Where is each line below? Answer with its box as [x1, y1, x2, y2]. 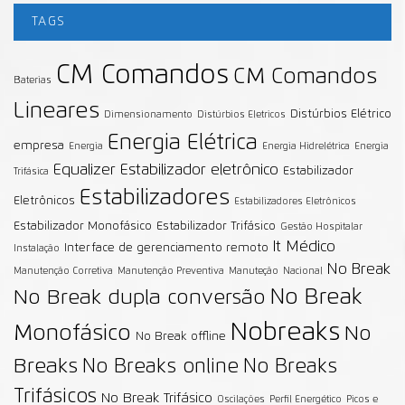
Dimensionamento [104, 109, 193, 119]
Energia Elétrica [108, 131, 258, 154]
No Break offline [136, 330, 226, 343]
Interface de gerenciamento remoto [64, 241, 268, 254]
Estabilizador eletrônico [120, 161, 278, 178]
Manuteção [229, 266, 278, 276]
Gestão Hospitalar [280, 221, 363, 231]
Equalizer [53, 161, 116, 178]
